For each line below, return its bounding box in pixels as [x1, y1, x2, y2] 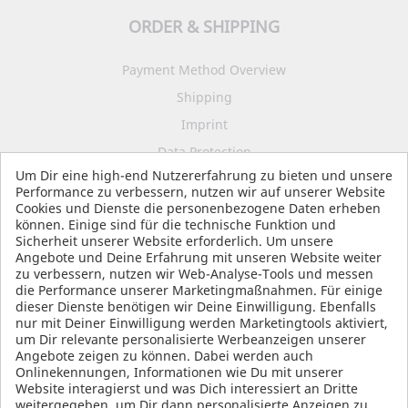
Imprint [180, 116, 228, 133]
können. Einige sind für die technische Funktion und [15, 216, 336, 233]
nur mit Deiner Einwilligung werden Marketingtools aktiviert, [15, 314, 388, 331]
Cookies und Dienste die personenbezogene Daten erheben [15, 199, 381, 217]
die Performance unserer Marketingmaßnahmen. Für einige [15, 281, 382, 299]
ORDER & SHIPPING [128, 15, 280, 37]
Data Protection [157, 143, 251, 160]
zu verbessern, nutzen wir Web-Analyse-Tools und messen [15, 265, 373, 282]
